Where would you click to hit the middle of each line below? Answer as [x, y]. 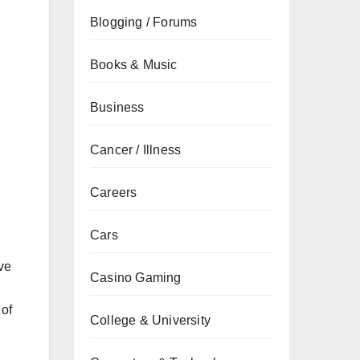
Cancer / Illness [136, 150]
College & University [150, 320]
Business [117, 107]
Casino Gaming [136, 278]
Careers [114, 192]
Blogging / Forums [144, 22]
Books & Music [134, 65]
